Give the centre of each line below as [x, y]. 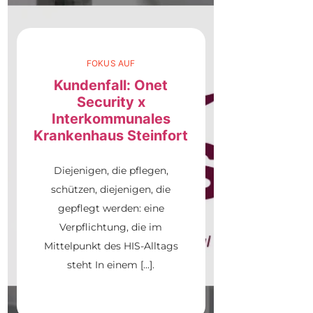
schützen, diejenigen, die [111, 190]
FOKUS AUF [111, 64]
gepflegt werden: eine [111, 209]
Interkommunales [111, 119]
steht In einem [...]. [111, 265]
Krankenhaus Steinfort [111, 136]
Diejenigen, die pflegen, [111, 171]
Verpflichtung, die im [111, 227]
